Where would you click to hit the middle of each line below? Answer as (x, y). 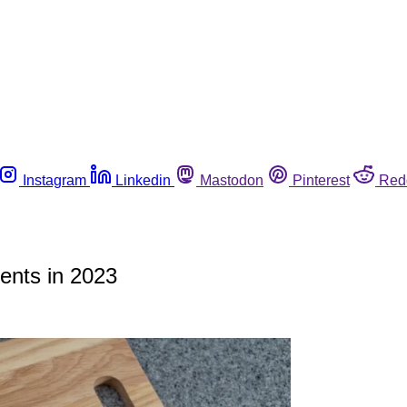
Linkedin (143, 180)
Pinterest (321, 180)
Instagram (55, 180)
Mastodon (232, 180)
